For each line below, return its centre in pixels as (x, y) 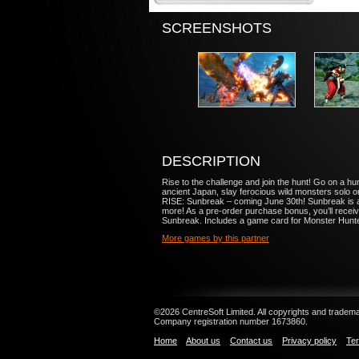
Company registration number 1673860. (231, 321)
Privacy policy (309, 341)
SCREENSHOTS (217, 28)
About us (203, 341)
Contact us (251, 341)
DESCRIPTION (211, 161)
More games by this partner (216, 238)
